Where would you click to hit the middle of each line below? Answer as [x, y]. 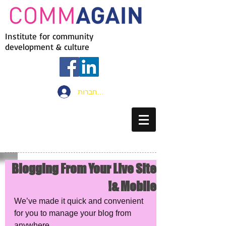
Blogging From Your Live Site [84, 168]
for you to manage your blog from [74, 213]
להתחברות [94, 92]
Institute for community [51, 36]
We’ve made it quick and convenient [80, 201]
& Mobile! [134, 186]
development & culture [49, 47]
